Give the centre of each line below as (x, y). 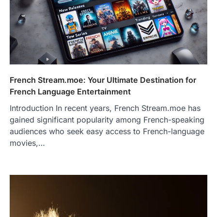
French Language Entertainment (70, 92)
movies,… (27, 143)
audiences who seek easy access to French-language (107, 132)
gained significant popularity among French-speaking (107, 120)
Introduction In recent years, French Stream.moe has (105, 108)
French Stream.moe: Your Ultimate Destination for (103, 80)
